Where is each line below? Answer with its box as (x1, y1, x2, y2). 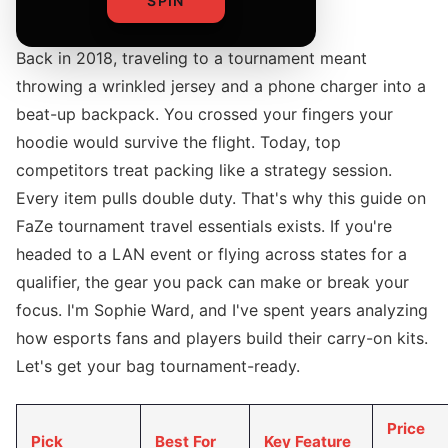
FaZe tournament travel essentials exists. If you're (16, 216, 392, 236)
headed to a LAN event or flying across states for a (16, 244, 407, 264)
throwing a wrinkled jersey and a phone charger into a (16, 76, 426, 96)
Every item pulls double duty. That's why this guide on (16, 188, 426, 208)
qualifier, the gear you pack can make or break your (16, 272, 409, 292)
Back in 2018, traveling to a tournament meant (16, 48, 367, 68)
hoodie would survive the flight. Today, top (16, 132, 341, 152)
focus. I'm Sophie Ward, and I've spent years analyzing (16, 300, 428, 320)
